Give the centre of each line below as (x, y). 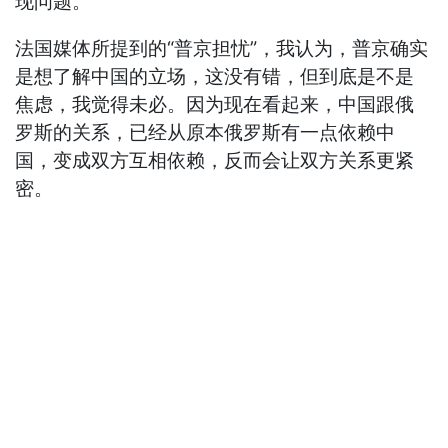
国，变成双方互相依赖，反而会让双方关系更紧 (215, 161)
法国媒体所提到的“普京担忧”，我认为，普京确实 (222, 49)
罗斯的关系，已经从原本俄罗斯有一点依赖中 (205, 133)
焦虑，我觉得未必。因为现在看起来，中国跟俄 (215, 105)
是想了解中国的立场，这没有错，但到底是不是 (215, 77)
